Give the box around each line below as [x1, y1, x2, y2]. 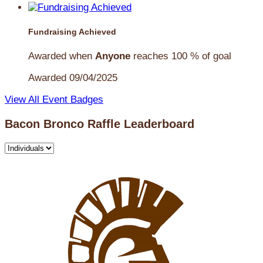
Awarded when [28, 50, 95, 62]
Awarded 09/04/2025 [28, 72, 117, 83]
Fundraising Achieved [28, 27, 116, 37]
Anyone [95, 50, 130, 62]
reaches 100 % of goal [130, 50, 231, 62]
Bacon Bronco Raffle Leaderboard [5, 117, 194, 130]
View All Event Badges [5, 93, 103, 105]
